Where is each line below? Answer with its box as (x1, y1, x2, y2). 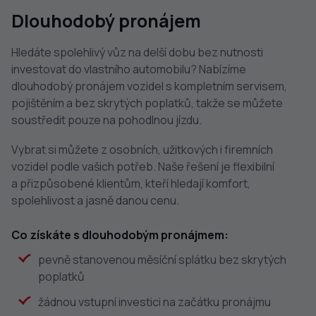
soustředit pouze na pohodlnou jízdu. (11, 112, 202, 128)
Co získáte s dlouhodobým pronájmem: (11, 227, 229, 243)
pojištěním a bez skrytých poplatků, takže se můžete (11, 95, 283, 111)
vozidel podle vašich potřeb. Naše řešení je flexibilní (11, 159, 274, 174)
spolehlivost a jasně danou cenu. (11, 193, 179, 208)
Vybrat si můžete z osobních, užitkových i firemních (11, 142, 273, 157)
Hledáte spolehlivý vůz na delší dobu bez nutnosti (11, 44, 263, 60)
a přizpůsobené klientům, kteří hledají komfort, (11, 176, 250, 191)
